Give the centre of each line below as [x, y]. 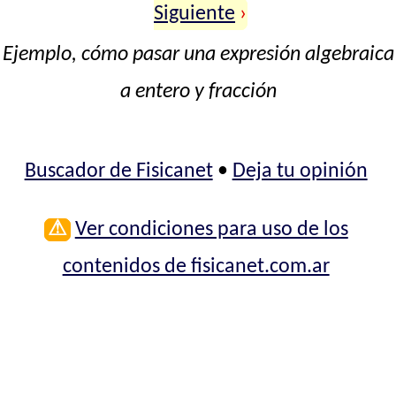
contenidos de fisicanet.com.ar [196, 267]
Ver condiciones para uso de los [211, 229]
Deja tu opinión [300, 171]
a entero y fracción [198, 91]
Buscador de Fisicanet [118, 171]
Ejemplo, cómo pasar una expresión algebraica [198, 54]
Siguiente [195, 14]
